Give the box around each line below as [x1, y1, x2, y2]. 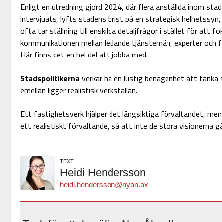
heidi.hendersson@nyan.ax [59, 180, 148, 189]
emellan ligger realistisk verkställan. [20, 84, 137, 97]
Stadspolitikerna [20, 72, 82, 85]
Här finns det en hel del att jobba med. [20, 49, 148, 61]
